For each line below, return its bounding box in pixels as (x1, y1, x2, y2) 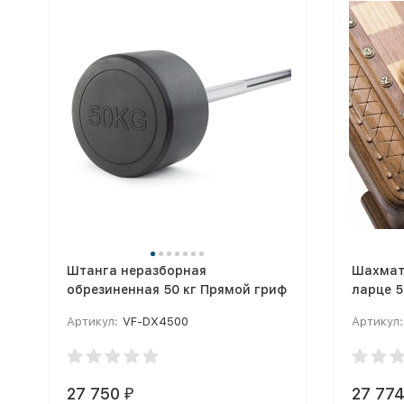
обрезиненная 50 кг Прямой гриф (66, 282, 287, 297)
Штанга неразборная (66, 263, 207, 278)
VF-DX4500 (122, 315, 188, 328)
